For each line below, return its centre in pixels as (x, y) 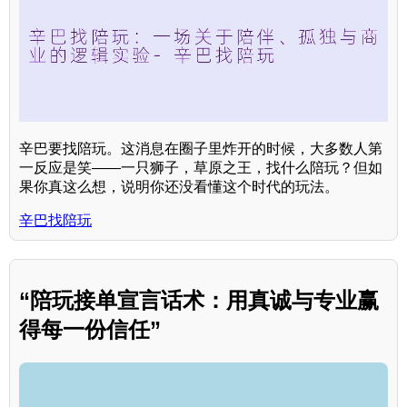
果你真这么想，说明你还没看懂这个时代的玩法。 (179, 186)
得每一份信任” (90, 330)
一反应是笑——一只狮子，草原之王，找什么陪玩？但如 (201, 167)
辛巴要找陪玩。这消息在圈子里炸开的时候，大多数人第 (201, 148)
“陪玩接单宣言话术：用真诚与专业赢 (199, 301)
